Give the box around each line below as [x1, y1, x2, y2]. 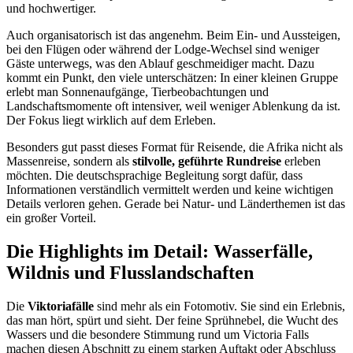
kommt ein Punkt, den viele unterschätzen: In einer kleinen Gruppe [6, 70, 338, 84]
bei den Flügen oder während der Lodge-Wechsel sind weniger [6, 42, 319, 56]
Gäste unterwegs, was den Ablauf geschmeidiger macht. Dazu [6, 56, 314, 70]
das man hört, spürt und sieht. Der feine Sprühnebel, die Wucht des [6, 313, 338, 327]
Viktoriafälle [28, 299, 94, 313]
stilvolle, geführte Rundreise [132, 154, 281, 168]
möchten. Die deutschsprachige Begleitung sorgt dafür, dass [6, 168, 303, 182]
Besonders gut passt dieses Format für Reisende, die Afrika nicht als [6, 139, 343, 154]
